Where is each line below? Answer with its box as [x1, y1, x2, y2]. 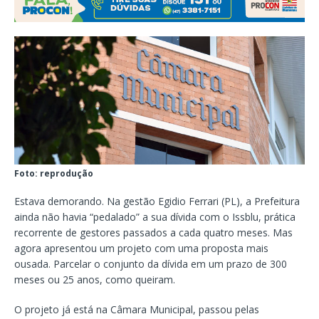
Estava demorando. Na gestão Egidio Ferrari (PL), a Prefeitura [14, 194, 300, 209]
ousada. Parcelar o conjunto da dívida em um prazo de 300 [14, 257, 287, 271]
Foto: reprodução [14, 167, 93, 180]
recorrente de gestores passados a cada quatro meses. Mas [14, 226, 293, 240]
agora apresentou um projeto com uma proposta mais [14, 241, 268, 256]
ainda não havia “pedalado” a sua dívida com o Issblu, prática [14, 210, 296, 224]
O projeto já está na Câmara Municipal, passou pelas [14, 303, 259, 317]
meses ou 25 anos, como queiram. [14, 273, 175, 287]
